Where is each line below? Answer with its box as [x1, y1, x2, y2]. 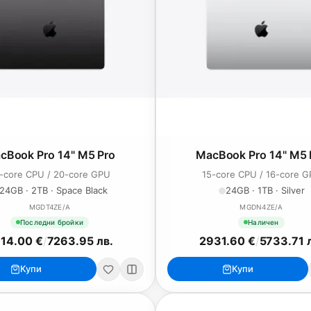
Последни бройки [20, 217, 83, 226]
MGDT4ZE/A [28, 203, 71, 211]
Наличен [248, 217, 279, 226]
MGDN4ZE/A [239, 203, 283, 211]
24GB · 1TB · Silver [225, 185, 305, 196]
